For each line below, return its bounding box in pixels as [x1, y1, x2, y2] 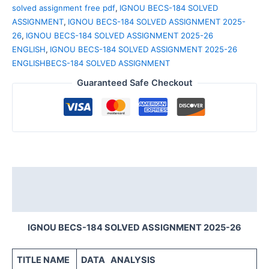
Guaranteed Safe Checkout [76, 77, 193, 89]
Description [12, 172, 62, 184]
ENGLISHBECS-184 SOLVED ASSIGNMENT [12, 58, 170, 68]
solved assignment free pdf [12, 2, 115, 13]
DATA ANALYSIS [81, 255, 156, 266]
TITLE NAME [17, 255, 70, 266]
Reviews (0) [12, 195, 64, 206]
